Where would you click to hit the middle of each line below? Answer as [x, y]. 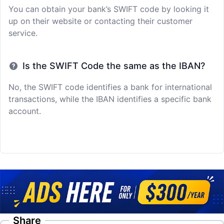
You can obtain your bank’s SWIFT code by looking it [109, 9]
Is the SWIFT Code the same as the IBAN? [114, 66]
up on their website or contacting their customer [100, 21]
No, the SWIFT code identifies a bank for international [110, 87]
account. [25, 111]
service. [23, 33]
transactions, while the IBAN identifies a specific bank [110, 99]
